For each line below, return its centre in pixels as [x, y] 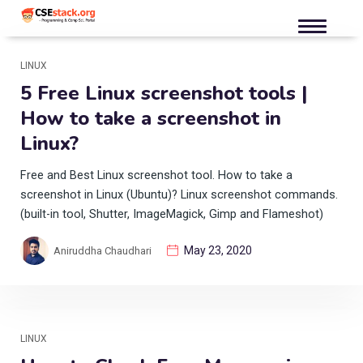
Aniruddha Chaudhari [102, 250]
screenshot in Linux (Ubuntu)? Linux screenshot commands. [179, 194]
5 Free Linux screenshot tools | [164, 93]
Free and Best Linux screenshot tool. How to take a [156, 175]
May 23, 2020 [218, 250]
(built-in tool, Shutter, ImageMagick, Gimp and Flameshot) [172, 214]
